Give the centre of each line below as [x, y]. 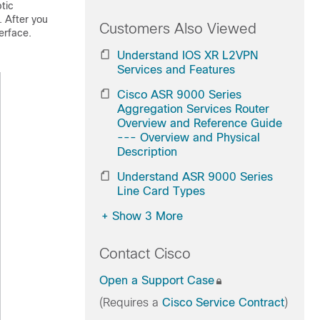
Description [147, 152]
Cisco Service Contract [223, 302]
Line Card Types [161, 191]
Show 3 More [147, 216]
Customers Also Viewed [177, 29]
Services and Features [176, 70]
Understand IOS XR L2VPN [187, 55]
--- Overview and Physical [188, 137]
